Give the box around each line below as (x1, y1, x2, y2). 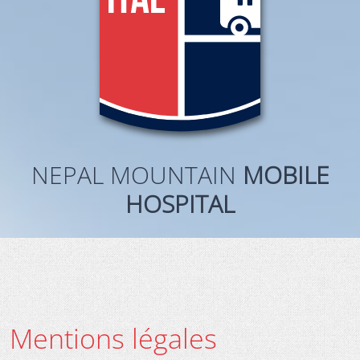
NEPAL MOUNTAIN (31, 157, 243, 191)
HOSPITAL (125, 186, 235, 220)
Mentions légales (10, 319, 217, 357)
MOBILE (242, 157, 329, 191)
